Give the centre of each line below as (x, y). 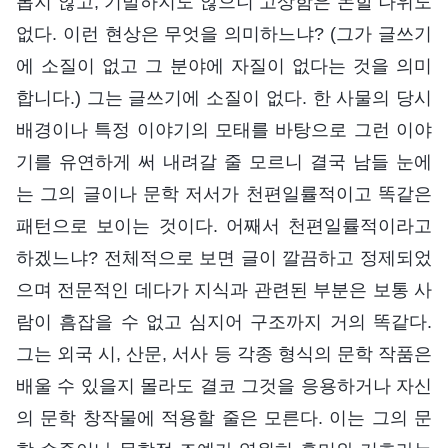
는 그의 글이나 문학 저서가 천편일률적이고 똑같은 (224, 194)
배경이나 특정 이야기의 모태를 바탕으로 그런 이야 (224, 130)
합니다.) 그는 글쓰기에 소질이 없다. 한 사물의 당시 (224, 98)
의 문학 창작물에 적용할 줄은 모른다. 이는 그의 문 (224, 418)
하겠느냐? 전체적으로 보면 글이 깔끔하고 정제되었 (224, 258)
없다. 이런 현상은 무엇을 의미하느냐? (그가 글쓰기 (224, 34)
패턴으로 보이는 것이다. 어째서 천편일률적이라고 (224, 226)
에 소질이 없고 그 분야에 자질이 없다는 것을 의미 (224, 66)
